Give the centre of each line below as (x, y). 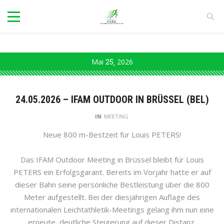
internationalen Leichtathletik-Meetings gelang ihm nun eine (112, 210)
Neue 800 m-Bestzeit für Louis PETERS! (112, 135)
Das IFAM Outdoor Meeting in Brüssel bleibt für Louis (112, 160)
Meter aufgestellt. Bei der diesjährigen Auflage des (112, 197)
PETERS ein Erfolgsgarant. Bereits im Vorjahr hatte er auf (112, 172)
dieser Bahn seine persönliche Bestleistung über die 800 (112, 185)
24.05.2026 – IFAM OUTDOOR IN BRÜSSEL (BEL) (112, 100)
